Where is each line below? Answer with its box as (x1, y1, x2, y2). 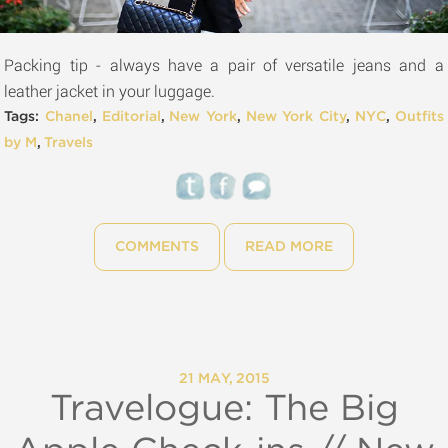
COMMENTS (114, 240, 199, 254)
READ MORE (244, 240, 333, 254)
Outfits (394, 110, 444, 124)
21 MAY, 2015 (178, 372, 270, 386)
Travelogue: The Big (49, 391, 399, 427)
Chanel (45, 110, 94, 124)
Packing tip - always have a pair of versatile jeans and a (4, 54, 444, 75)
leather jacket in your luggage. (4, 80, 216, 101)
